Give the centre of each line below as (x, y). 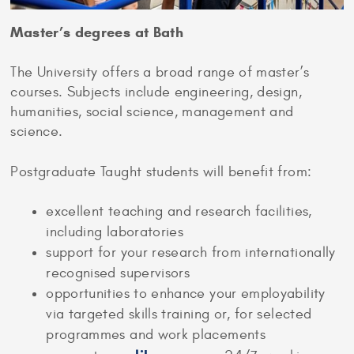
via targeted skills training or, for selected (179, 314)
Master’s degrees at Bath (97, 33)
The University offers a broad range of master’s (160, 73)
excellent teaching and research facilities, (179, 211)
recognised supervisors (118, 273)
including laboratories (115, 232)
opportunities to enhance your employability (186, 293)
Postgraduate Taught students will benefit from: (161, 171)
